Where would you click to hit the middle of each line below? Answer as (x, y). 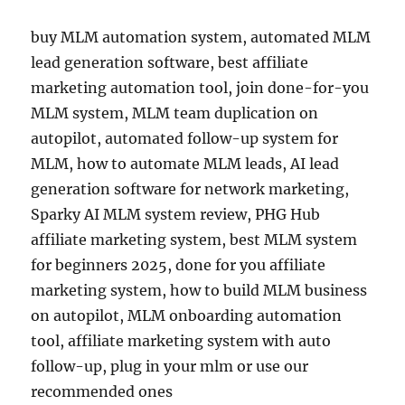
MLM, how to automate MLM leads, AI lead (185, 164)
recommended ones (102, 391)
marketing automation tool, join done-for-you (200, 88)
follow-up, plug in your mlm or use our (170, 366)
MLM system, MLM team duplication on (175, 113)
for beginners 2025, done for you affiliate (179, 265)
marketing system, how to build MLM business (199, 290)
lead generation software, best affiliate (170, 62)
